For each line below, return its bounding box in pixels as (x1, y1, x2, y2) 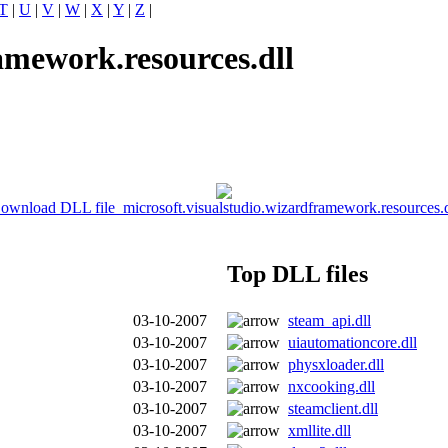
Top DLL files (227, 260, 368, 287)
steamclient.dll (288, 399, 378, 417)
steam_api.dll (288, 311, 371, 329)
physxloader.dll (288, 355, 384, 373)
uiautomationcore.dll (288, 333, 417, 351)
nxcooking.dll (288, 377, 375, 395)
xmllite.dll (288, 421, 351, 439)
